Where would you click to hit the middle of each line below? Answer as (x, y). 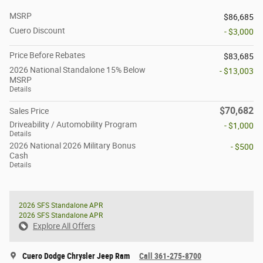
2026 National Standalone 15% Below (77, 70)
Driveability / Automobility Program (73, 124)
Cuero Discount (37, 30)
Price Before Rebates (47, 55)
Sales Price (29, 111)
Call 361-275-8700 (170, 256)
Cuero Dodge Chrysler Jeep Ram (76, 256)
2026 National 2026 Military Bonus (73, 145)
